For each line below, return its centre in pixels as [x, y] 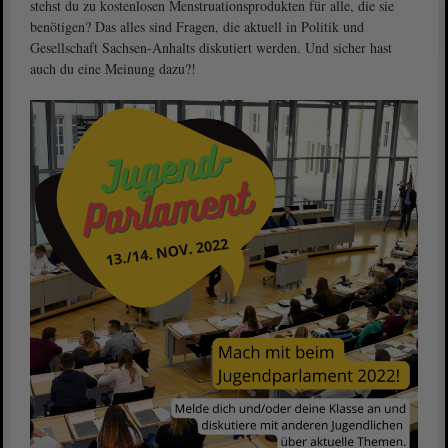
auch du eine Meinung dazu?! [113, 68]
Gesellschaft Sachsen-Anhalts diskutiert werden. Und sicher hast [211, 47]
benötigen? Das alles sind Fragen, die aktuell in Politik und [197, 26]
